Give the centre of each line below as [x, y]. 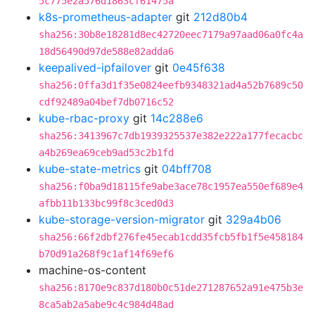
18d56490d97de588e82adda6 [106, 51]
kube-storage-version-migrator [122, 219]
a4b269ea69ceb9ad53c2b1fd [106, 153]
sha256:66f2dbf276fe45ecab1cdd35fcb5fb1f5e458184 [171, 237]
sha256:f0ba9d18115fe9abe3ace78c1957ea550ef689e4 [171, 186]
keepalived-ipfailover [95, 67]
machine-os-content [92, 270]
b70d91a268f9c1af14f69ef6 [106, 254]
